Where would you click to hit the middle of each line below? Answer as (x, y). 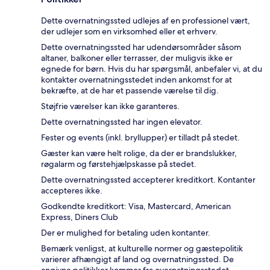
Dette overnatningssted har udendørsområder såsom (141, 47)
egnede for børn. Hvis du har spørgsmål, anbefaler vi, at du (152, 69)
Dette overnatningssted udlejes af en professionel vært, (146, 21)
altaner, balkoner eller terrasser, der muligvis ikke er (137, 58)
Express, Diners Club (80, 217)
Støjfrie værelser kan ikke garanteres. (110, 106)
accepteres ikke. (72, 191)
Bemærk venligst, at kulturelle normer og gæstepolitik (142, 249)
